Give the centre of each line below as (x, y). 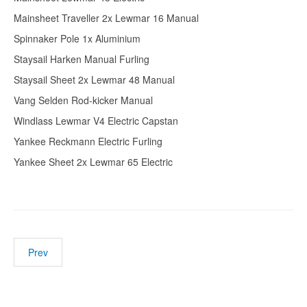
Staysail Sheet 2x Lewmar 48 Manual (94, 80)
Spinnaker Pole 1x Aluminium (77, 39)
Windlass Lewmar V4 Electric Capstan (96, 121)
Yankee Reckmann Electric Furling (88, 142)
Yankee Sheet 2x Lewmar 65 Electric (93, 162)
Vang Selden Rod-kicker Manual (83, 100)
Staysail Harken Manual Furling (82, 59)
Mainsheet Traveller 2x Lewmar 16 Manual (106, 18)
